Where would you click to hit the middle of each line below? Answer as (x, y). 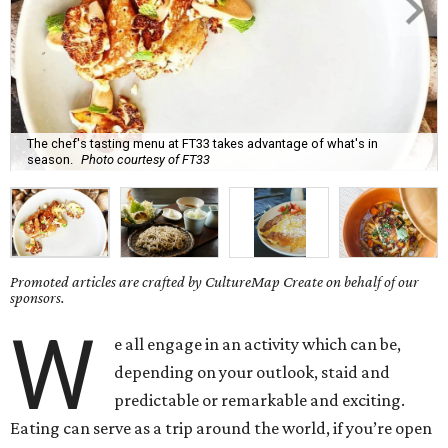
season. (50, 159)
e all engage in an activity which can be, (258, 344)
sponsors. (37, 298)
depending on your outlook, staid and (252, 372)
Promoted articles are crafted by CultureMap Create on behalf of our (214, 282)
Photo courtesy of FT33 (145, 159)
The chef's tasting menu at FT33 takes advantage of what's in (202, 143)
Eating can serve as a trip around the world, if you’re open (221, 428)
